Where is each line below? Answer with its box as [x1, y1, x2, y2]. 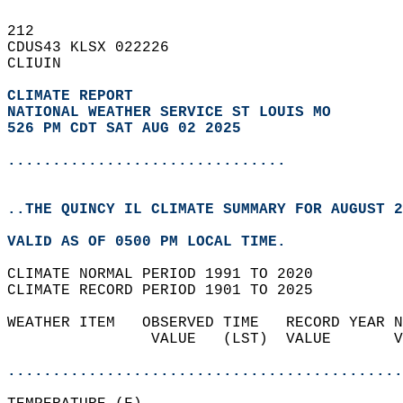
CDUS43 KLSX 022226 [7, 40, 187, 56]
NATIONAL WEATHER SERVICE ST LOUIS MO [7, 104, 331, 121]
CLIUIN [7, 56, 79, 72]
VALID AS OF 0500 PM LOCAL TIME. [7, 234, 304, 250]
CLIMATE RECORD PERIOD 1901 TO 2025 [7, 282, 331, 299]
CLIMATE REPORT [7, 88, 142, 104]
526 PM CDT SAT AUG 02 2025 [7, 121, 241, 137]
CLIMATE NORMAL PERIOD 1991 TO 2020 [7, 266, 331, 282]
